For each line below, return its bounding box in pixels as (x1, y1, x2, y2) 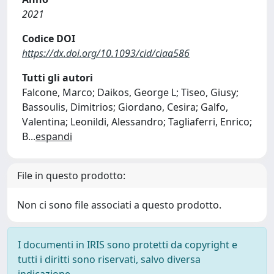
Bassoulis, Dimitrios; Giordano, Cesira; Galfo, (22, 100, 228, 114)
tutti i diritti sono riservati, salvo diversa (18, 253, 201, 266)
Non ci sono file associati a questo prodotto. (17, 198, 221, 212)
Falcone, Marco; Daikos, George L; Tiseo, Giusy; (22, 86, 239, 99)
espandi (35, 130, 72, 143)
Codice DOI (22, 32, 75, 45)
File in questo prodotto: (17, 169, 125, 182)
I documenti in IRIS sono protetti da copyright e (18, 238, 237, 251)
